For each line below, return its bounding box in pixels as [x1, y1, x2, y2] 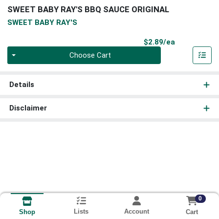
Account [124, 208, 149, 216]
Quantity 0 [7, 47, 40, 56]
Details [9, 80, 34, 89]
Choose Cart [69, 51, 111, 60]
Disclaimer [9, 104, 47, 113]
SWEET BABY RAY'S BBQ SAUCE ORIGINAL [7, 4, 169, 15]
